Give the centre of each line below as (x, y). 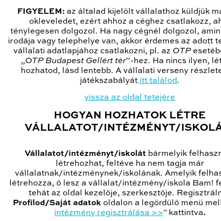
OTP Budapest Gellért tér (76, 61)
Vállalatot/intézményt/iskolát (85, 154)
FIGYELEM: (42, 12)
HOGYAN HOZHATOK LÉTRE (130, 116)
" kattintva (183, 213)
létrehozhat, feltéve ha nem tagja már (130, 164)
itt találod (158, 81)
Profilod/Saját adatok (58, 203)
